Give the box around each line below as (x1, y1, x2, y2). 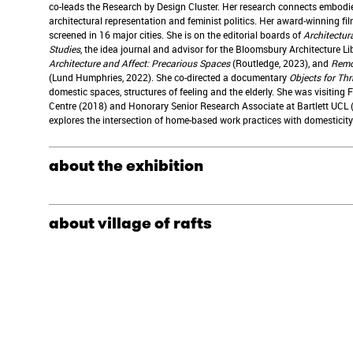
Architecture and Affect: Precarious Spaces (48, 57, 232, 70)
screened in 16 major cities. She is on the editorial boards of (48, 28, 301, 42)
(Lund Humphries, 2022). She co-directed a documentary (48, 71, 289, 84)
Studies (48, 43, 80, 56)
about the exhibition (48, 154, 203, 176)
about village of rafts (48, 212, 212, 234)
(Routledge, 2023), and (232, 57, 331, 70)
